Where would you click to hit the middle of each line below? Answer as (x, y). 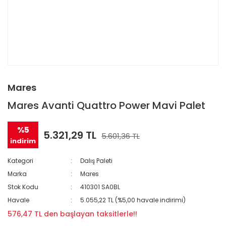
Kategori (20, 161)
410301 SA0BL (100, 187)
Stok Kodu (23, 187)
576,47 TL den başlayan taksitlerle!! (72, 214)
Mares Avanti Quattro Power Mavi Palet (106, 105)
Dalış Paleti (97, 161)
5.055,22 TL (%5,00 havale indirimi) (133, 200)
